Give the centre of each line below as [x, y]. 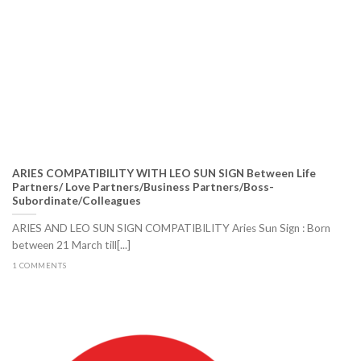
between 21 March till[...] [71, 245]
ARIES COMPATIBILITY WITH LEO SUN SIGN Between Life [164, 173]
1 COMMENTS [39, 265]
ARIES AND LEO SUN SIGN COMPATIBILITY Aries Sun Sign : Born [171, 228]
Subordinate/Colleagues [77, 200]
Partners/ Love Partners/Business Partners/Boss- [143, 187]
